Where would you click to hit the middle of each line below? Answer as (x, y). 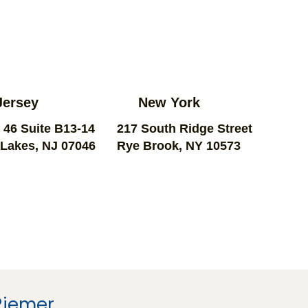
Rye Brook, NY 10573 (178, 145)
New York (169, 102)
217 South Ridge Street (184, 128)
